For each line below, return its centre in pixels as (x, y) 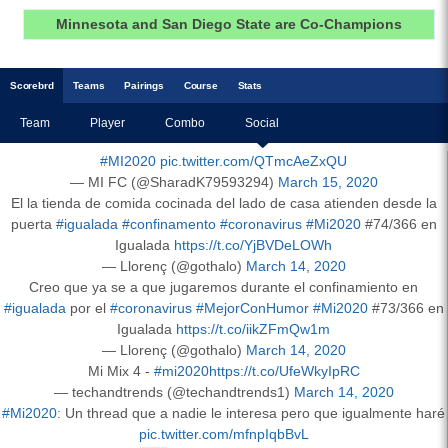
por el (87, 307)
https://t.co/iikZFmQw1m (253, 328)
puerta (33, 223)
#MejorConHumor (252, 307)
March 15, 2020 (327, 181)
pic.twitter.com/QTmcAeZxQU (253, 160)
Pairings (144, 85)
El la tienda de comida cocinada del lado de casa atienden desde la (223, 202)
